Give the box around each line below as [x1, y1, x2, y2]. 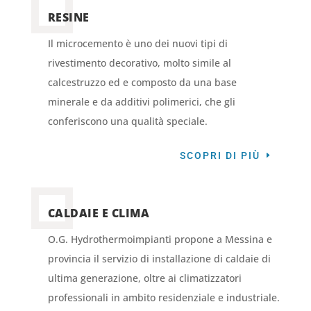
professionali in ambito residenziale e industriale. [47, 290, 280, 304]
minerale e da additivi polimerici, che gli [47, 94, 235, 108]
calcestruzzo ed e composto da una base [47, 75, 237, 89]
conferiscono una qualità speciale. [47, 114, 208, 128]
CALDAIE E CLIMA [47, 205, 150, 221]
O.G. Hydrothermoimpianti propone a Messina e [47, 232, 272, 246]
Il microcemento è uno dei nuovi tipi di [47, 36, 228, 50]
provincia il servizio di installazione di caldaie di [47, 251, 271, 265]
